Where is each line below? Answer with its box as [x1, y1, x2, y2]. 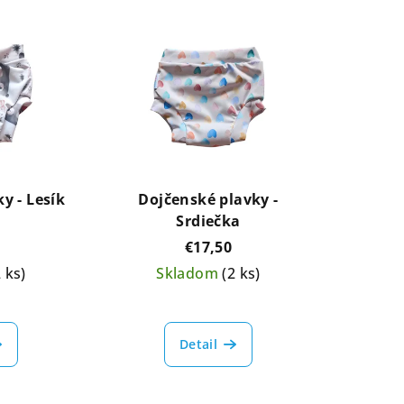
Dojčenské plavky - [138, 189, 279, 210]
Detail [179, 335, 218, 353]
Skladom [156, 263, 223, 284]
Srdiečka [176, 211, 241, 232]
